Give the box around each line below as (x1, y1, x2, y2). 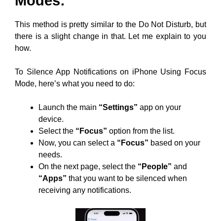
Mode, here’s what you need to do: (15, 79, 135, 88)
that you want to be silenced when (67, 174, 187, 183)
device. (38, 115, 64, 124)
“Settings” (99, 103, 138, 112)
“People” (138, 162, 172, 171)
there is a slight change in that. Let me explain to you (15, 32, 206, 41)
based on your (148, 139, 200, 147)
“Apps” (38, 174, 67, 183)
